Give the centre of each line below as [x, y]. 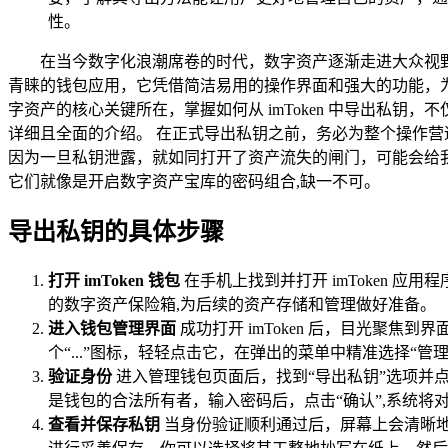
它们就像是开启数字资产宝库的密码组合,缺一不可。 [194, 181]
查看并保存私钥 [104, 424]
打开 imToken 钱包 [114, 280]
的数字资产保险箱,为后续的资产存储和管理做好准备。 [242, 304]
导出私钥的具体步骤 [116, 231]
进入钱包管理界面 [112, 328]
